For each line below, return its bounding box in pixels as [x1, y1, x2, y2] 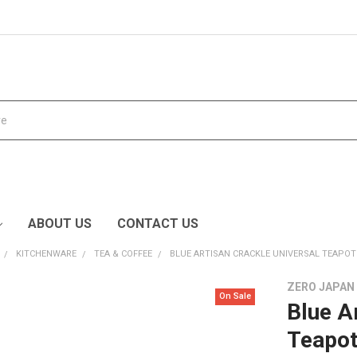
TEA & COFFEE [94, 248, 153, 259]
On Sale [219, 291, 252, 302]
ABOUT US [27, 215, 92, 231]
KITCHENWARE [16, 248, 77, 259]
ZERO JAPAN [287, 280, 355, 293]
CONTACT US [116, 215, 198, 231]
